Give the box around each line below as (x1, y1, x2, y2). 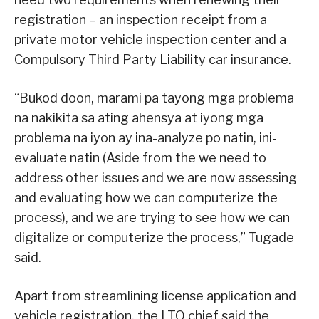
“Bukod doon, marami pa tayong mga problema (14, 90, 294, 106)
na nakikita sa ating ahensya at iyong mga (14, 110, 263, 126)
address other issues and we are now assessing (14, 170, 297, 186)
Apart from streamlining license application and (14, 288, 296, 304)
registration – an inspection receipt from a (14, 12, 267, 28)
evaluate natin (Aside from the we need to (14, 150, 266, 166)
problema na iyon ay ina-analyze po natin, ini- (14, 130, 277, 146)
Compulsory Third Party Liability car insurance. (14, 52, 291, 68)
